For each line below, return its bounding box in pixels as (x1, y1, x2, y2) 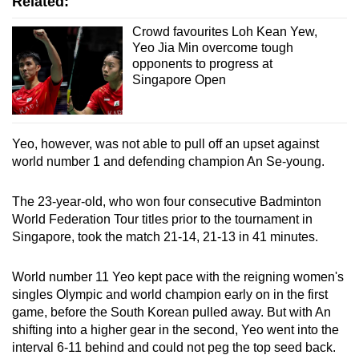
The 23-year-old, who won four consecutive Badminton (12, 195, 321, 209)
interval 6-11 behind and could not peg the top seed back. (12, 341, 336, 355)
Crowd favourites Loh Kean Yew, (131, 24, 317, 38)
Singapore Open (131, 72, 226, 87)
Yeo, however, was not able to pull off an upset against (12, 137, 319, 151)
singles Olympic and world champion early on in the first (12, 288, 328, 302)
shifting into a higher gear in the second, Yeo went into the (12, 323, 339, 337)
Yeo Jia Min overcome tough (131, 40, 293, 54)
